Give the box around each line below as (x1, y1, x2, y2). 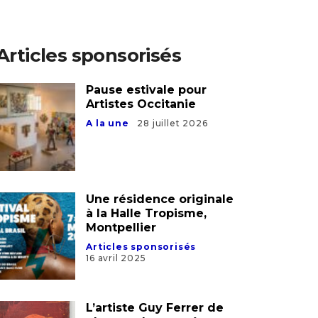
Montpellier (86, 220, 157, 234)
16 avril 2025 (86, 252, 146, 263)
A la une (86, 117, 129, 128)
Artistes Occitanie (86, 97, 197, 111)
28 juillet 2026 (137, 117, 208, 128)
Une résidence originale (86, 192, 234, 206)
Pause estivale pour (86, 82, 207, 97)
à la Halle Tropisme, (86, 206, 207, 220)
